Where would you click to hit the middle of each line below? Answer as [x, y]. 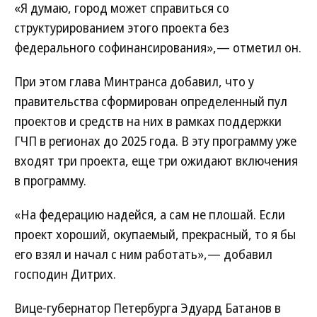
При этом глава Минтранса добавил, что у [134, 81]
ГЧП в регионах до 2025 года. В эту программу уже [155, 141]
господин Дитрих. [65, 274]
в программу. [50, 180]
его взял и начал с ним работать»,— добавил [143, 254]
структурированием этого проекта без [122, 28]
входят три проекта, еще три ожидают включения [156, 161]
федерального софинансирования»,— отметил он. [158, 47]
